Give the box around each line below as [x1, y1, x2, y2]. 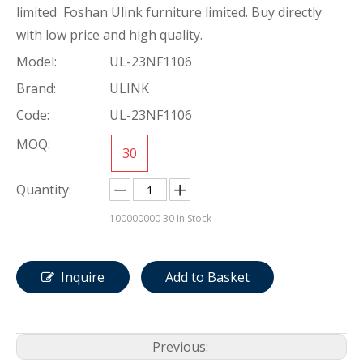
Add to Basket [165, 268, 250, 287]
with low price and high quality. [16, 26, 203, 45]
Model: [16, 53, 57, 71]
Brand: [16, 79, 56, 98]
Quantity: [16, 181, 71, 199]
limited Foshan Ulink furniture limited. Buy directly [16, 3, 322, 22]
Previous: [152, 338, 211, 357]
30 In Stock [160, 211, 211, 226]
